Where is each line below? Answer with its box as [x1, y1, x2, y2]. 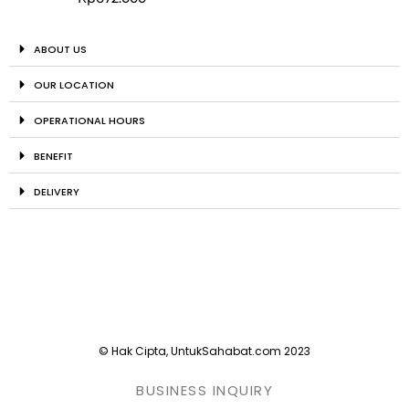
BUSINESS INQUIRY [136, 381, 273, 401]
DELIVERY [33, 184, 79, 200]
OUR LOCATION [33, 78, 114, 93]
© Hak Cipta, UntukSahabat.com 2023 [99, 343, 310, 360]
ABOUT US [33, 42, 87, 58]
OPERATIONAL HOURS [33, 113, 145, 129]
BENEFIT [33, 149, 73, 164]
